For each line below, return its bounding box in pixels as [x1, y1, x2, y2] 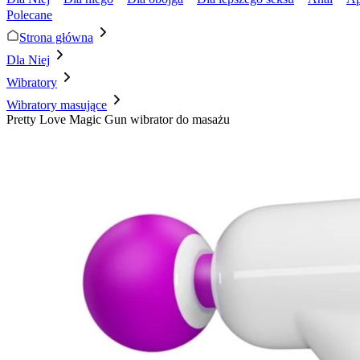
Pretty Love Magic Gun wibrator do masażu [6, 112, 230, 126]
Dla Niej [6, 53, 50, 67]
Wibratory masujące [6, 98, 107, 112]
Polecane [6, 8, 52, 22]
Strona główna [19, 31, 93, 44]
